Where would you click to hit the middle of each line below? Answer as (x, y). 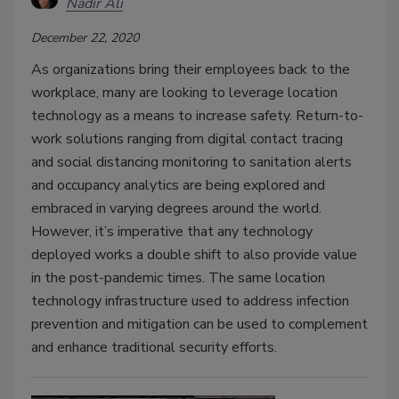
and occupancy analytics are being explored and (178, 186)
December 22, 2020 (85, 38)
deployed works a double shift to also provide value (194, 255)
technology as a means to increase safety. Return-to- (197, 116)
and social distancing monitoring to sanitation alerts (191, 163)
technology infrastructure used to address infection (190, 301)
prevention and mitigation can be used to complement (199, 325)
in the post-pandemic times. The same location (178, 278)
